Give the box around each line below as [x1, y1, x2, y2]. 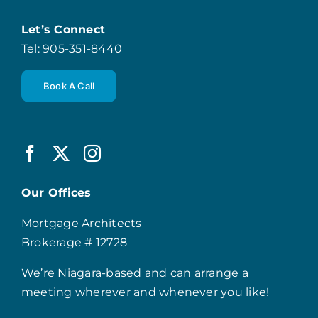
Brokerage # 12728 [21, 235, 128, 249]
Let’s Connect [21, 22, 106, 36]
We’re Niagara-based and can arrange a [21, 265, 248, 280]
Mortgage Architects [21, 216, 142, 230]
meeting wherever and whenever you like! [21, 285, 270, 299]
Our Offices [21, 185, 92, 199]
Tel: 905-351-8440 [21, 41, 123, 55]
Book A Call [43, 79, 95, 92]
